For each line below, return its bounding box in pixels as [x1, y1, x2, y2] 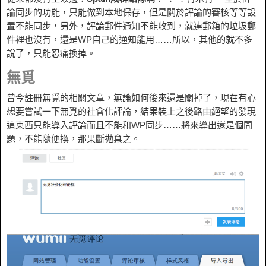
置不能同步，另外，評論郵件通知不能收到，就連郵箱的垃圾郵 [7, 20, 256, 31]
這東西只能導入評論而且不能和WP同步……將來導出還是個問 [7, 119, 252, 130]
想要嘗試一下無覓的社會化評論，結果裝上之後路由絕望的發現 [7, 106, 256, 116]
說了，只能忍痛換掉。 [7, 47, 96, 58]
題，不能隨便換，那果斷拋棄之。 [7, 133, 140, 144]
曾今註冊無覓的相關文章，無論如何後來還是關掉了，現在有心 [7, 92, 256, 103]
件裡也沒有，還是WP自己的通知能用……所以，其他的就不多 [7, 34, 252, 45]
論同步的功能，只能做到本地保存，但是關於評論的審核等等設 [7, 7, 256, 17]
